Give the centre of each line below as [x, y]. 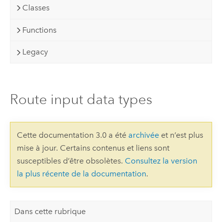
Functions [40, 30]
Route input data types [81, 99]
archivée [143, 135]
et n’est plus [181, 135]
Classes [36, 8]
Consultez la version [161, 161]
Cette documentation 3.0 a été [72, 135]
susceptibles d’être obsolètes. [71, 161]
